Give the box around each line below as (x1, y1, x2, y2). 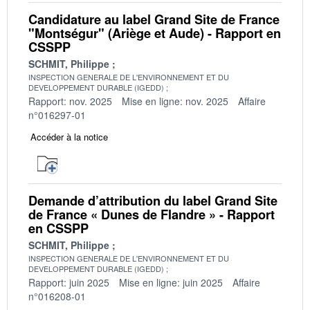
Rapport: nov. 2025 (28, 93, 112, 108)
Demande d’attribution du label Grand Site (28, 191, 277, 210)
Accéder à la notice (30, 129, 108, 143)
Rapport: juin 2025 (28, 275, 109, 289)
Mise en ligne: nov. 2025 (122, 93, 228, 108)
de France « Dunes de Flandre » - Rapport (28, 205, 275, 224)
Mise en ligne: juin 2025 (119, 275, 223, 289)
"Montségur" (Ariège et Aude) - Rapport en (28, 24, 281, 42)
